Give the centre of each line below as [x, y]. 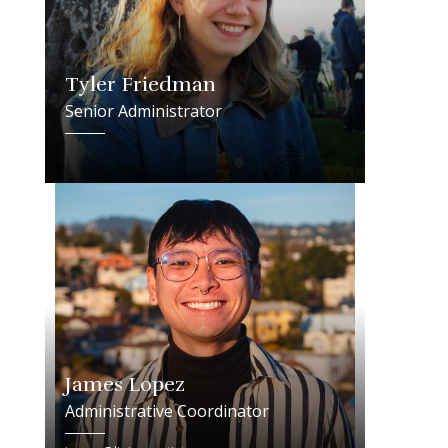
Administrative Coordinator [166, 410]
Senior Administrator [143, 110]
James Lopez [124, 384]
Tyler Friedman [140, 84]
